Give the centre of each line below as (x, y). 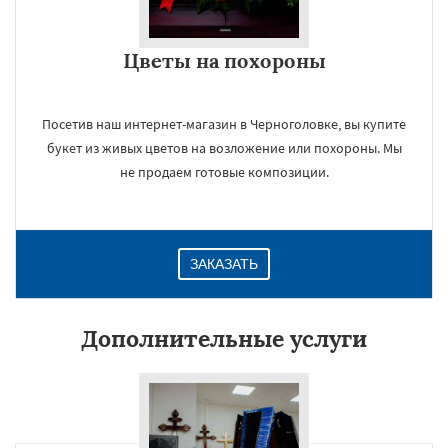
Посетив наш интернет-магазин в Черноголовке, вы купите (224, 124)
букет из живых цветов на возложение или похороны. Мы (224, 148)
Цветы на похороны (224, 60)
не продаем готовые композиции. (224, 172)
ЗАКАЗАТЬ (224, 264)
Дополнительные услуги (224, 338)
